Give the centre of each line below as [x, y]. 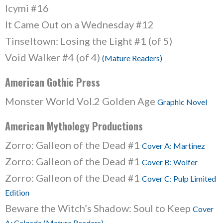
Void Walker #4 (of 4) [54, 57]
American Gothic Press [53, 82]
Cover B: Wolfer [170, 162]
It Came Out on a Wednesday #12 [79, 24]
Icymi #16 [27, 8]
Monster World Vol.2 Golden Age [81, 101]
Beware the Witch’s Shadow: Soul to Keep [99, 208]
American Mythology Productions [74, 126]
